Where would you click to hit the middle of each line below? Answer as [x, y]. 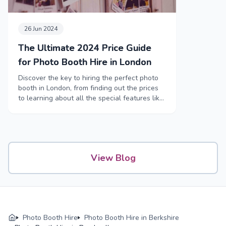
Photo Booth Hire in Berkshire [132, 217]
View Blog [113, 158]
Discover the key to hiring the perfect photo [88, 78]
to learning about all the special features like [91, 98]
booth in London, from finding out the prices [88, 88]
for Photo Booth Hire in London [85, 62]
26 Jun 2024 [41, 29]
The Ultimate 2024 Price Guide [85, 48]
